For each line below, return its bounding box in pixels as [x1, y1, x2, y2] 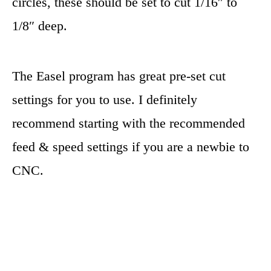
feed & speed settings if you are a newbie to [12, 139, 249, 155]
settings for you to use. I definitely [12, 92, 197, 108]
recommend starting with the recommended [12, 116, 245, 131]
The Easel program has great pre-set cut [12, 68, 226, 84]
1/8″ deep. [12, 18, 67, 34]
